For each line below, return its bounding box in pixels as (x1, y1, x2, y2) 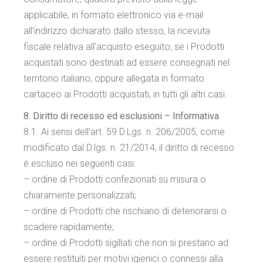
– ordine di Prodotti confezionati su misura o (23, 174, 207, 185)
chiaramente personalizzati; (23, 190, 137, 201)
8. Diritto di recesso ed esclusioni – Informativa (23, 110, 220, 122)
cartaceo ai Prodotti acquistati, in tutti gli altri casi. (23, 89, 228, 100)
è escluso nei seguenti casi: (23, 158, 136, 169)
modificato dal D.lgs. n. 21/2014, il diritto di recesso (23, 142, 235, 153)
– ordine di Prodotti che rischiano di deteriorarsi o (23, 205, 227, 217)
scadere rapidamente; (23, 221, 114, 232)
